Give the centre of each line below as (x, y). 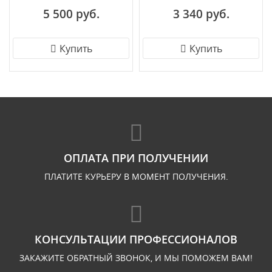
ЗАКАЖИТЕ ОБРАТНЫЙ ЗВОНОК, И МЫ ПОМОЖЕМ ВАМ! (136, 258)
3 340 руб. (201, 14)
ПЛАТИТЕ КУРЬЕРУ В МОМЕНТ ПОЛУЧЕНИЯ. (136, 176)
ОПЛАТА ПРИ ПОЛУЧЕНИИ (136, 158)
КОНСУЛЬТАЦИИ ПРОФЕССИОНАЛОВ (136, 239)
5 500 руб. (71, 14)
